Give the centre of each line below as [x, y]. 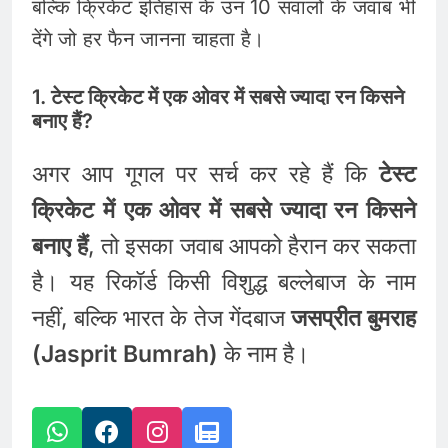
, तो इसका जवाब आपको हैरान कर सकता [252, 246]
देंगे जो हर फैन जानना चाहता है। [148, 39]
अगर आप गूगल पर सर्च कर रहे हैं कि [205, 174]
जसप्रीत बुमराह [353, 318]
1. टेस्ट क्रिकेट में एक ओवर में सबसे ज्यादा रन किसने [218, 97]
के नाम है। [264, 354]
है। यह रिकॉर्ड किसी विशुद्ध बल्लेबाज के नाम [224, 282]
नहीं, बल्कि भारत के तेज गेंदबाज [161, 318]
